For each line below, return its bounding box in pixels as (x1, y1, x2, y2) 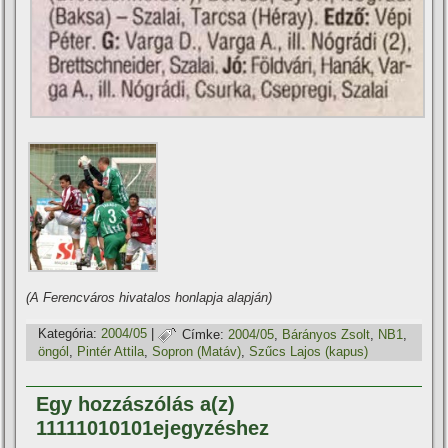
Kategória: (38, 326, 98, 342)
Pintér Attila (77, 344, 145, 360)
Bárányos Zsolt (282, 326, 371, 342)
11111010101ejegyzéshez (36, 417, 270, 440)
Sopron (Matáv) (152, 344, 242, 360)
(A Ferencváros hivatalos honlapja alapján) (26, 290, 273, 306)
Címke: (182, 326, 225, 342)
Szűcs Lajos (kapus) (249, 344, 369, 360)
